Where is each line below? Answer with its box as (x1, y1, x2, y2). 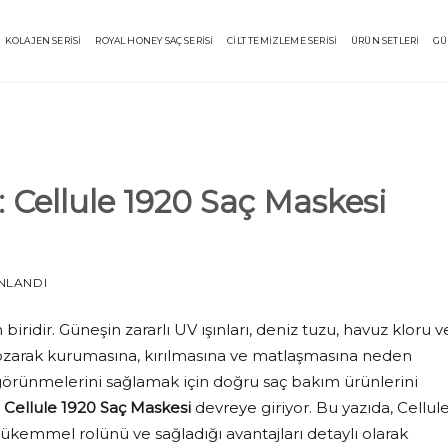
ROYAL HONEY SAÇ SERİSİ (95, 35, 214, 46)
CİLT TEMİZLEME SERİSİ (227, 35, 338, 46)
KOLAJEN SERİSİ (4, 35, 82, 46)
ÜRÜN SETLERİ (351, 35, 420, 46)
